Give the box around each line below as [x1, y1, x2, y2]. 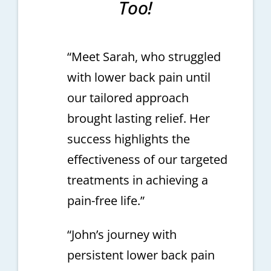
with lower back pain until [67, 68, 211, 85]
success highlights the [67, 130, 190, 147]
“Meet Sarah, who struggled [67, 48, 221, 65]
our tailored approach [67, 89, 189, 106]
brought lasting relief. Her [67, 109, 210, 126]
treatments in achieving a [67, 171, 208, 188]
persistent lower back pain [67, 246, 215, 263]
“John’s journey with [67, 226, 177, 243]
